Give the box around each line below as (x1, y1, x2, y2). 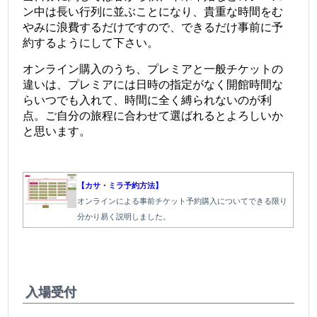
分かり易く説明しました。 (77, 212, 171, 221)
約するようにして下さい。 (23, 37, 159, 50)
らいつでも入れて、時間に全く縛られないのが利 (23, 94, 272, 107)
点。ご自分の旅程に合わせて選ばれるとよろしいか (23, 110, 284, 122)
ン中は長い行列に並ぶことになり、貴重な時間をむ (23, 6, 284, 18)
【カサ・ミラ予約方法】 (77, 180, 163, 190)
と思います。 (23, 125, 91, 138)
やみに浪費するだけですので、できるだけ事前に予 (23, 21, 284, 34)
